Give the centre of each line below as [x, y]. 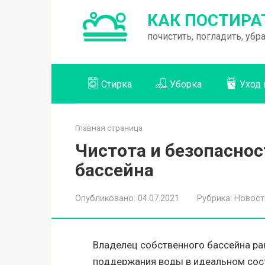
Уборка [186, 84]
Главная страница [109, 127]
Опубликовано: [105, 198]
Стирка [117, 84]
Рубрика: [214, 198]
